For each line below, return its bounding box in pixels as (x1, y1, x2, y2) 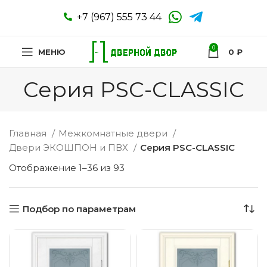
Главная (9, 128, 49, 139)
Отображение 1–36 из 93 (9, 162, 125, 173)
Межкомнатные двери (58, 128, 170, 139)
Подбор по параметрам (23, 203, 136, 215)
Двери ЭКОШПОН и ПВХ (9, 142, 131, 153)
